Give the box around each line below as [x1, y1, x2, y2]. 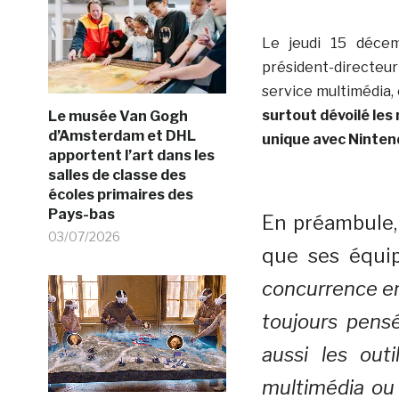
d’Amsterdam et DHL [47, 126, 196, 144]
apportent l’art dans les [47, 146, 215, 164]
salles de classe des [47, 166, 186, 183]
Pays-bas [47, 205, 115, 223]
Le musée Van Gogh [47, 107, 188, 125]
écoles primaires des [47, 185, 193, 203]
